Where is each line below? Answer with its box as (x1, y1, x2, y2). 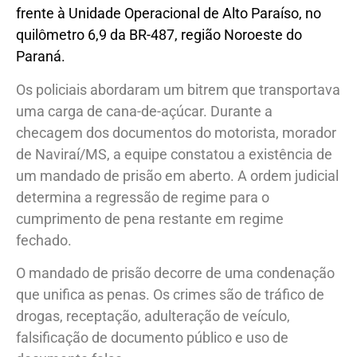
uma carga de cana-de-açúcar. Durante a (16, 121, 273, 139)
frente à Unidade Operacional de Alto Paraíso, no (16, 23, 321, 41)
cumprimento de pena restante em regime (16, 229, 284, 246)
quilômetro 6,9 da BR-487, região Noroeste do (16, 45, 302, 62)
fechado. (16, 250, 72, 268)
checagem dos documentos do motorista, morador (16, 143, 336, 160)
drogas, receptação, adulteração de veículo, (16, 326, 290, 343)
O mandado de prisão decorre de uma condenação (16, 283, 335, 300)
